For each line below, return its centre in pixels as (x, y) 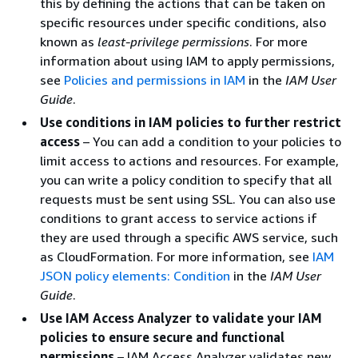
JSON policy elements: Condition (135, 275)
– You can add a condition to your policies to (211, 141)
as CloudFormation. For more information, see (176, 256)
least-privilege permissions (173, 41)
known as (69, 41)
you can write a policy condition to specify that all (186, 179)
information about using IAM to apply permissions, (187, 60)
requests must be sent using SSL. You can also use (188, 199)
